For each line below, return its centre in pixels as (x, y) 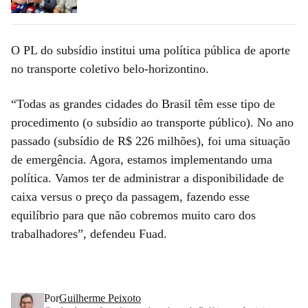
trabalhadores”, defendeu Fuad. (91, 233)
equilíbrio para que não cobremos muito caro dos (133, 215)
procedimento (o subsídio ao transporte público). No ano (152, 122)
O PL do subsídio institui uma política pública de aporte (151, 50)
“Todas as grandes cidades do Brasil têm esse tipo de (143, 103)
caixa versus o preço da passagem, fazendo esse (130, 196)
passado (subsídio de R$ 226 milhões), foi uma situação (151, 141)
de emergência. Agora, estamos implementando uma (142, 159)
